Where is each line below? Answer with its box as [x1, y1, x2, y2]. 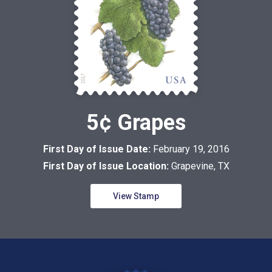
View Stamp [113, 191, 159, 202]
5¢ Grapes [86, 110, 186, 136]
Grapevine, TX [171, 160, 229, 172]
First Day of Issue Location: [42, 160, 171, 172]
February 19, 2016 [152, 143, 229, 155]
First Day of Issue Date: [42, 143, 153, 155]
